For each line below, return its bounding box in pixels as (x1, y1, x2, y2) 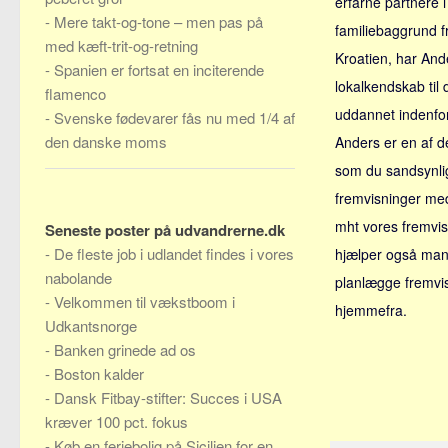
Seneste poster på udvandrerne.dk (45, 219, 285, 241)
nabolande (45, 267, 112, 288)
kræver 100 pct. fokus (45, 411, 188, 432)
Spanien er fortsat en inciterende (54, 59, 264, 80)
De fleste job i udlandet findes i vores (54, 243, 294, 264)
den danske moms (45, 131, 167, 152)
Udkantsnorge (45, 315, 137, 336)
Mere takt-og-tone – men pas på (54, 11, 263, 32)
